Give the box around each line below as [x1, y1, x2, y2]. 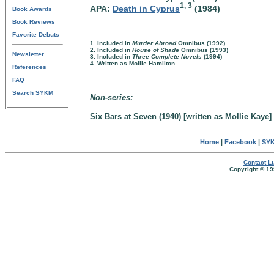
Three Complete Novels [132, 53, 202, 60]
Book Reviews [12, 18, 55, 25]
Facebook [224, 138, 256, 146]
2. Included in [90, 46, 132, 53]
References [12, 64, 46, 70]
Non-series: [90, 93, 133, 102]
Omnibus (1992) [178, 40, 225, 46]
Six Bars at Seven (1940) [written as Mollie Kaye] [90, 112, 272, 121]
